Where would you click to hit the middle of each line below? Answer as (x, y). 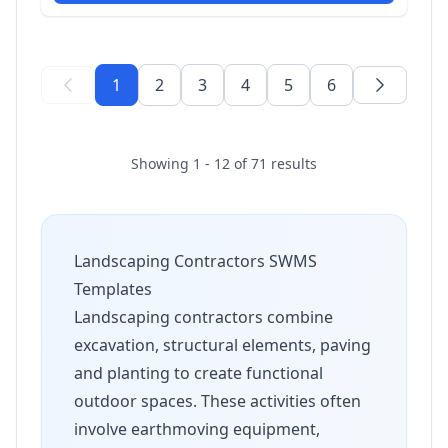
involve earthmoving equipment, (197, 429)
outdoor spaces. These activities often (217, 401)
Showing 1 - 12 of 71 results (224, 163)
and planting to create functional (198, 373)
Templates (113, 289)
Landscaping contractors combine (203, 317)
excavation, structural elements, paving (222, 345)
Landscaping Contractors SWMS (195, 261)
